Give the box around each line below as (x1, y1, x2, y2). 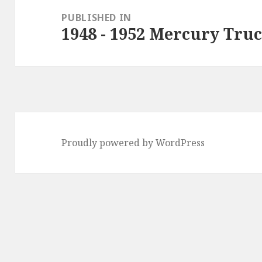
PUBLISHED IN (61, 11, 132, 24)
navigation (15, 6, 81, 22)
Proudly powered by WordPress (61, 136, 205, 149)
